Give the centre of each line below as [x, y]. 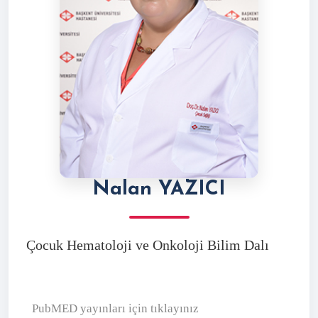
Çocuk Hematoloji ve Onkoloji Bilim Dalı [148, 245]
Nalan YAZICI [159, 189]
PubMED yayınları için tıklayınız [115, 308]
